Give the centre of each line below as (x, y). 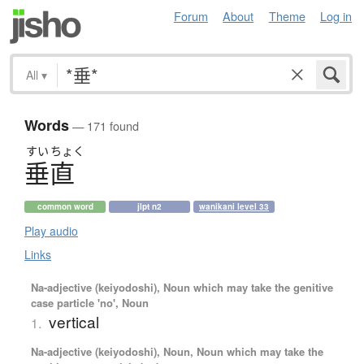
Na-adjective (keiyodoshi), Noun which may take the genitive (182, 288)
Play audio (51, 231)
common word (65, 207)
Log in (336, 16)
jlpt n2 (149, 207)
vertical (74, 322)
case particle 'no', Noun (89, 303)
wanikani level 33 (234, 207)
